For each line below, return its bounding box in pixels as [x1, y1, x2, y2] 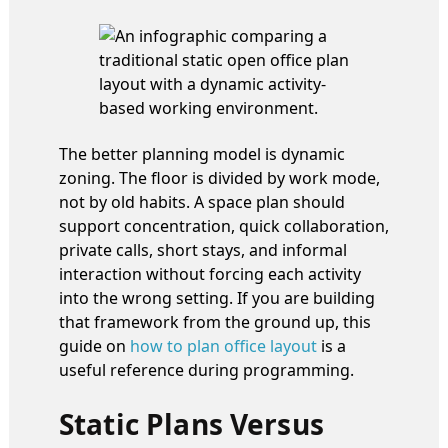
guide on [59, 334, 130, 357]
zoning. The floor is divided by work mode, [59, 166, 380, 189]
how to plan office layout [130, 334, 317, 357]
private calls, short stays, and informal [59, 238, 347, 261]
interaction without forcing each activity [59, 262, 361, 285]
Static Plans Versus [59, 404, 324, 443]
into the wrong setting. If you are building [59, 286, 375, 309]
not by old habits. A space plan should [59, 190, 345, 213]
